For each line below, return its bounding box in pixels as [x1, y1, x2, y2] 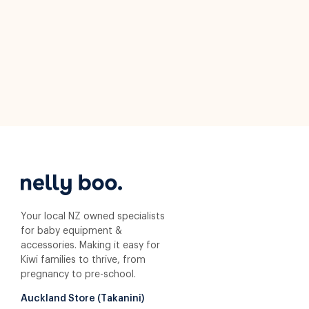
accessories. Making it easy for [21, 241, 160, 250]
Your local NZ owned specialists [21, 212, 165, 221]
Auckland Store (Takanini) [21, 294, 144, 303]
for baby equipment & [21, 226, 122, 236]
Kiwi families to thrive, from [21, 255, 146, 265]
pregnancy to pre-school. [21, 270, 136, 279]
